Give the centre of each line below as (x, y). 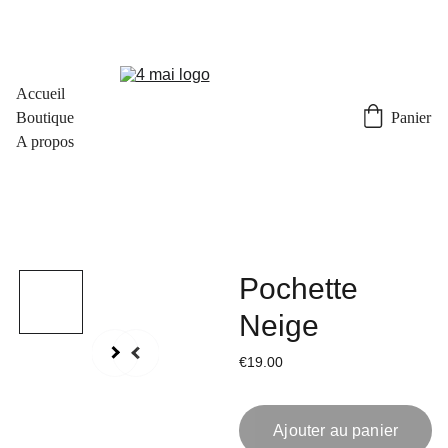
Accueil (40, 93)
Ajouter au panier (335, 430)
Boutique (45, 117)
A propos (45, 141)
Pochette (299, 288)
